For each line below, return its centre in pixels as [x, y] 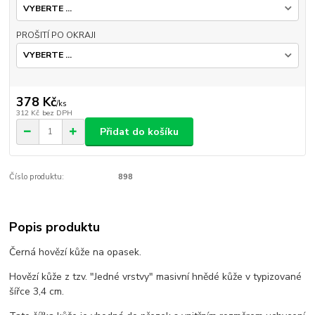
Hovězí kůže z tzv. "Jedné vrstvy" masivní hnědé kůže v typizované [156, 276]
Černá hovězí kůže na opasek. [76, 252]
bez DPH [57, 113]
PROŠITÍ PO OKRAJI [56, 36]
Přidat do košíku [139, 131]
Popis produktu [55, 227]
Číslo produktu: [37, 177]
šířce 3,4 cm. [37, 291]
